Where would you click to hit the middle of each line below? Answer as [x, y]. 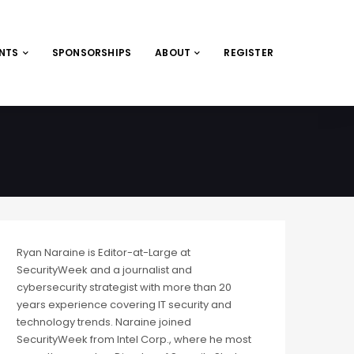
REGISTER [249, 53]
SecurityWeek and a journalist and [104, 270]
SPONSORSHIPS [92, 53]
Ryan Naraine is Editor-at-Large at [104, 253]
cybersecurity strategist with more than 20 [124, 288]
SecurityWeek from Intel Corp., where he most [134, 340]
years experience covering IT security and [124, 305]
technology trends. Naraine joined [104, 322]
